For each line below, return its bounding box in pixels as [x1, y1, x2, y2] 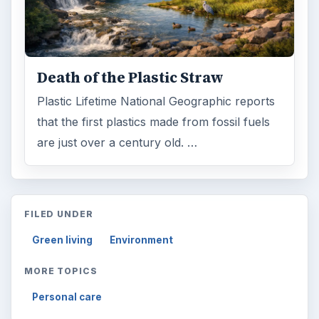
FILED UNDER [23, 209, 94, 220]
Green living [32, 234, 93, 246]
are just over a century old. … [37, 135, 198, 150]
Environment [110, 234, 174, 246]
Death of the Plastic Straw [37, 67, 224, 88]
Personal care [32, 291, 103, 303]
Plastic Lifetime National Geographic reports [37, 93, 276, 108]
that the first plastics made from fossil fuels [37, 114, 271, 129]
